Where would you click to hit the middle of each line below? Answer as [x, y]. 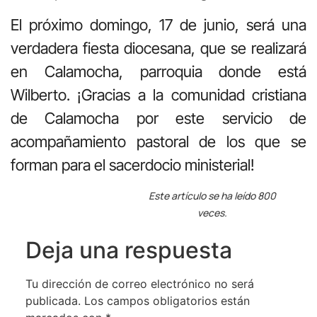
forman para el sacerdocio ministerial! [133, 165]
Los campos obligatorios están [167, 301]
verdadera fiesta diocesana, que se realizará [158, 48]
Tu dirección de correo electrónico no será [139, 284]
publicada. [53, 301]
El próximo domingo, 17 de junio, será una [158, 24]
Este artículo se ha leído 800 [212, 196]
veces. [212, 213]
